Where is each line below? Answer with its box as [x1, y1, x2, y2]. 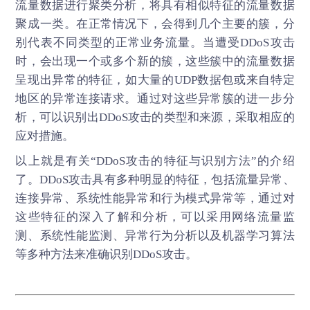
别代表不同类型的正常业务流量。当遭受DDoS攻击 [15, 35, 295, 49]
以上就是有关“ [15, 154, 97, 167]
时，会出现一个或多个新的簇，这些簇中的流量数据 [15, 54, 295, 68]
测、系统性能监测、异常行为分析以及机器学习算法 [15, 228, 295, 242]
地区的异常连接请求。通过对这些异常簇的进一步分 [15, 91, 295, 105]
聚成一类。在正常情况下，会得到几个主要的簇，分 [15, 17, 295, 30]
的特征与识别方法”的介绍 [151, 154, 295, 167]
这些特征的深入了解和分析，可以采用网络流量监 [15, 210, 295, 224]
